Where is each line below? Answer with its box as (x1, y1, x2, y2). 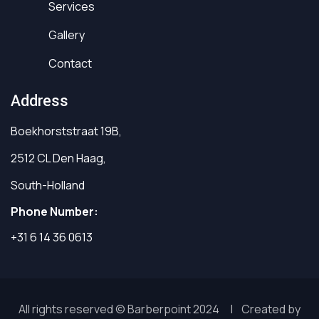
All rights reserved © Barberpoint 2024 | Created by (19, 300, 300, 317)
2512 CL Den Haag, (11, 150, 106, 166)
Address (11, 89, 68, 113)
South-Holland (11, 177, 85, 193)
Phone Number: (11, 203, 98, 219)
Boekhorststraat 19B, (11, 122, 122, 139)
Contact (48, 55, 94, 71)
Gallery (48, 26, 87, 43)
